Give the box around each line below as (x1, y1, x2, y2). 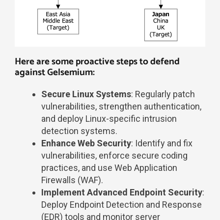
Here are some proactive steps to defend (15, 54, 180, 69)
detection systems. (41, 125, 117, 136)
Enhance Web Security (41, 137, 131, 148)
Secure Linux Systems (41, 88, 131, 99)
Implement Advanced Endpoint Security (41, 187, 202, 197)
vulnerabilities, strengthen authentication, (41, 101, 201, 111)
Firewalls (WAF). (41, 174, 103, 185)
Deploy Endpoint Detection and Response (41, 199, 202, 210)
